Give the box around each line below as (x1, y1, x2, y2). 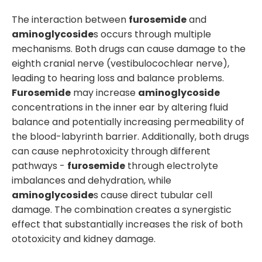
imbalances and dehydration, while (12, 173, 171, 187)
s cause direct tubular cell (94, 188, 212, 202)
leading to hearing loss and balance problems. (12, 71, 224, 85)
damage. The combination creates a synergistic (12, 202, 232, 216)
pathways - (12, 158, 67, 173)
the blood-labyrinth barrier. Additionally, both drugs (12, 129, 249, 143)
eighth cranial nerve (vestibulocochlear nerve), (12, 56, 229, 70)
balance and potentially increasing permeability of (12, 115, 244, 129)
